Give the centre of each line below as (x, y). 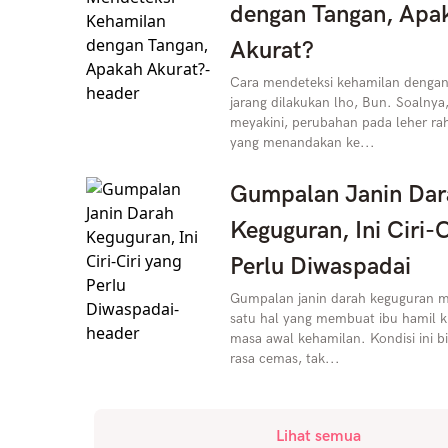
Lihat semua (319, 436)
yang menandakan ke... (302, 142)
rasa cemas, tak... (284, 358)
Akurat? (271, 50)
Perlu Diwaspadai (320, 266)
